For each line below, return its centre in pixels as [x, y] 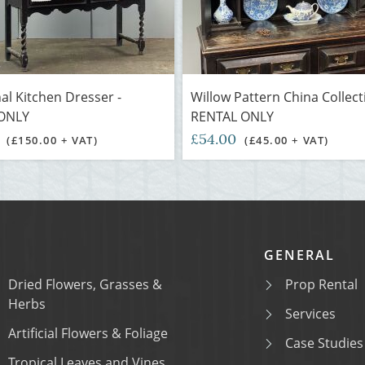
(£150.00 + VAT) [53, 140]
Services [310, 314]
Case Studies [324, 343]
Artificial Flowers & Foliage [88, 333]
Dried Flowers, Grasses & [85, 284]
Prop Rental [321, 284]
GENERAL [299, 255]
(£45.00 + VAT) [287, 140]
